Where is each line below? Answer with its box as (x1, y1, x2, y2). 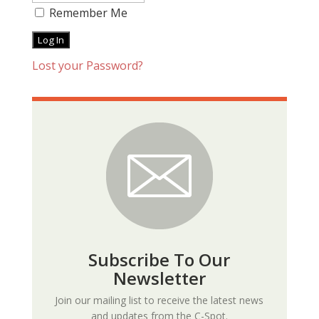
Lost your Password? (31, 58, 143, 74)
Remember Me (46, 5, 127, 21)
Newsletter (113, 266, 206, 291)
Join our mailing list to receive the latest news (55, 293, 264, 308)
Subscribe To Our (88, 248, 231, 272)
